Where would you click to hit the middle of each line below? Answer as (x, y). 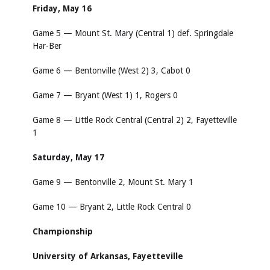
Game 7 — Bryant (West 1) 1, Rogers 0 (105, 95)
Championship (63, 231)
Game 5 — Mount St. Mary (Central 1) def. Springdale (133, 33)
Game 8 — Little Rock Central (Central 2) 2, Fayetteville (135, 120)
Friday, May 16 (62, 8)
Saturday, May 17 (68, 157)
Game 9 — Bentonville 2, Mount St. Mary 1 (113, 182)
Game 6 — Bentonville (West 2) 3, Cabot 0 (111, 71)
